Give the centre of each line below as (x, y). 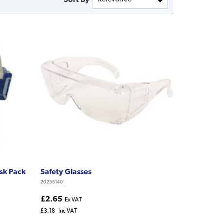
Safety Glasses (66, 171)
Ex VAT (73, 199)
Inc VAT (67, 210)
